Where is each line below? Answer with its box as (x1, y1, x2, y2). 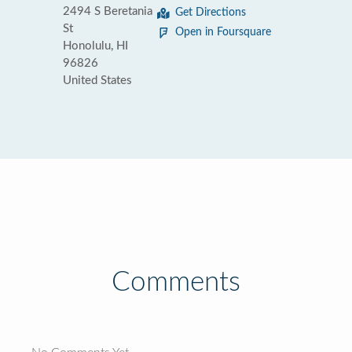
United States (63, 75, 132, 86)
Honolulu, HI (63, 40, 128, 52)
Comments (112, 269, 240, 296)
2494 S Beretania (63, 5, 152, 17)
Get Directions (175, 7, 246, 18)
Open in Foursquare (175, 27, 271, 38)
